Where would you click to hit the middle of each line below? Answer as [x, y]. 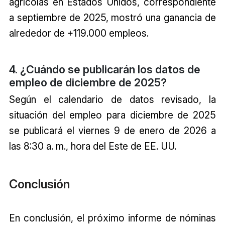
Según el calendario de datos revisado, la [113, 99]
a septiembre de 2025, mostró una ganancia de [113, 17]
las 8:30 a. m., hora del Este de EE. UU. [92, 146]
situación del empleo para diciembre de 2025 [113, 115]
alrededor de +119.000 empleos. [79, 33]
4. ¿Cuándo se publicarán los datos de [104, 69]
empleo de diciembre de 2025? [88, 82]
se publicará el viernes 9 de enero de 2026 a [113, 130]
